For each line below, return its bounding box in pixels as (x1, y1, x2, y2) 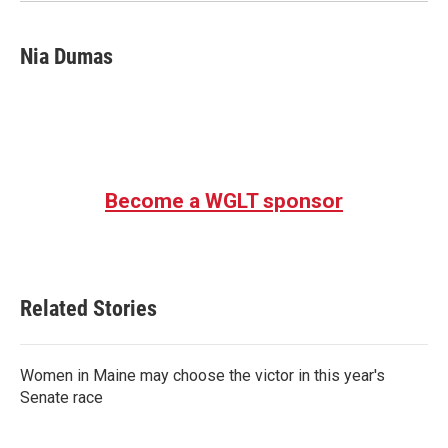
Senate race (20, 388, 103, 407)
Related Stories (20, 296, 157, 321)
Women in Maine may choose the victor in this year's (20, 366, 385, 385)
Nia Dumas (20, 44, 113, 69)
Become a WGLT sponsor (105, 189, 343, 213)
